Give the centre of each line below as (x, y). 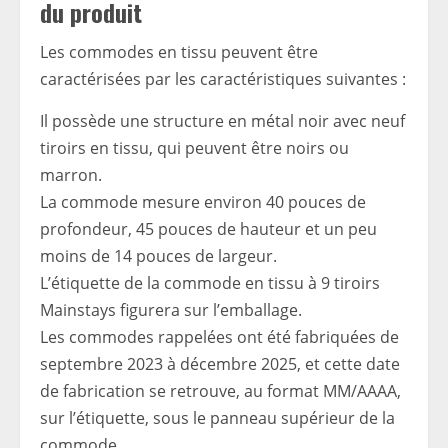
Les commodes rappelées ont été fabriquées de (219, 337)
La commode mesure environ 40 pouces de (203, 202)
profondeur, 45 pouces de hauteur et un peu (208, 229)
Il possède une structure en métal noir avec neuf (222, 121)
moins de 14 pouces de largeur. (158, 256)
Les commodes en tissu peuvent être (179, 52)
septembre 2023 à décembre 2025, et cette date (220, 364)
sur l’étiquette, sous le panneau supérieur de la (217, 418)
